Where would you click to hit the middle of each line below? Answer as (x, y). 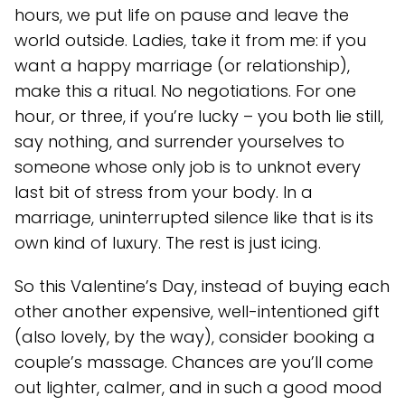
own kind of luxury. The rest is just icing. (168, 242)
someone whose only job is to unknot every (188, 166)
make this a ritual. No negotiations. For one (185, 90)
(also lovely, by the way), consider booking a (195, 336)
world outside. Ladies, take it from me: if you (190, 40)
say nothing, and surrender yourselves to (179, 141)
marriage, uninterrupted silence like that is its (194, 217)
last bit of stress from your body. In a (164, 192)
